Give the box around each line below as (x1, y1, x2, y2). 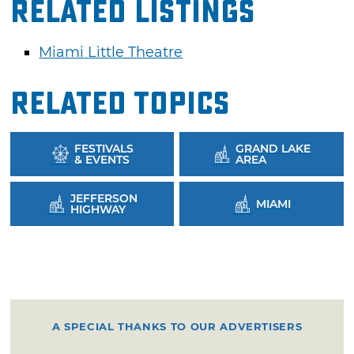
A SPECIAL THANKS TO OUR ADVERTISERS (51, 320, 303, 333)
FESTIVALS (73, 141, 134, 156)
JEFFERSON (70, 191, 137, 206)
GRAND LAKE (235, 141, 311, 156)
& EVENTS (73, 153, 130, 168)
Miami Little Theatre (39, 43, 183, 62)
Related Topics (10, 85, 231, 122)
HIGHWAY (70, 202, 126, 217)
